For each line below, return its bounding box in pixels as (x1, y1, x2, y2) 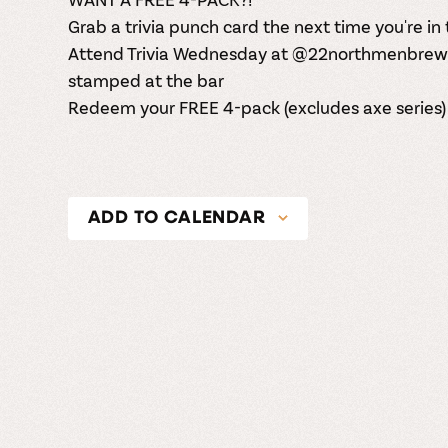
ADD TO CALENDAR (87, 208, 266, 228)
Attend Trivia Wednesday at (67, 41, 292, 64)
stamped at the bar (67, 68, 224, 91)
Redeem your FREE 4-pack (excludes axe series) (67, 95, 446, 118)
